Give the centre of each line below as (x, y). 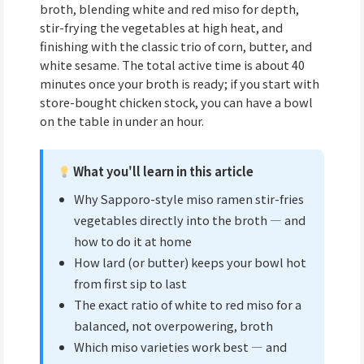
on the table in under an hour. (122, 121)
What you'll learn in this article (162, 171)
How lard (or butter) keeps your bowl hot (190, 262)
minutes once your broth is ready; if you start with (180, 84)
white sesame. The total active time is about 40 (172, 65)
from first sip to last (130, 283)
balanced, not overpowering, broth (173, 325)
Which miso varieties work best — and (180, 346)
